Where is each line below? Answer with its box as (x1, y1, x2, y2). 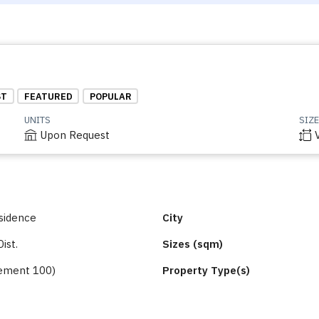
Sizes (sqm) (162, 237, 223, 251)
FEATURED (23, 90, 73, 103)
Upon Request (40, 128, 110, 142)
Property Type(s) (162, 263, 250, 278)
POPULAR (89, 90, 132, 103)
